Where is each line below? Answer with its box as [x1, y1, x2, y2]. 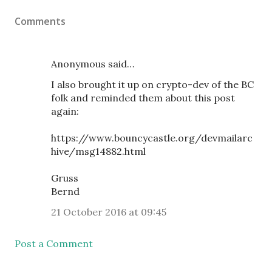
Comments [15, 14, 66, 28]
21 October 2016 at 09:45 [51, 205, 166, 218]
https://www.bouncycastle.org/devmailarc [51, 131, 253, 144]
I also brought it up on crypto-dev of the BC [51, 78, 254, 90]
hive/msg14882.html [51, 144, 146, 157]
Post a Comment [15, 237, 93, 250]
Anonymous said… [51, 57, 134, 70]
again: [51, 104, 79, 117]
